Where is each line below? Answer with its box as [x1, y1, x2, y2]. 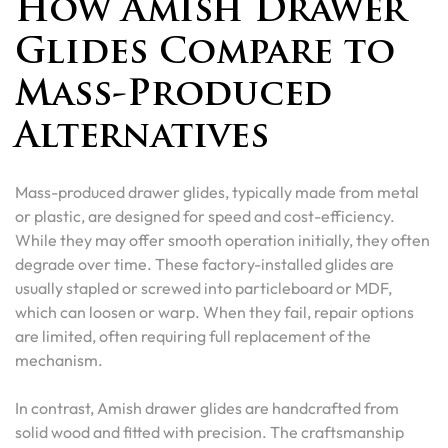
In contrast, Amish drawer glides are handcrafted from [15, 398, 399, 418]
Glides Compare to [15, 37, 395, 72]
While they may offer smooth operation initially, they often [15, 230, 430, 250]
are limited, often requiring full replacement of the [15, 326, 371, 346]
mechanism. [15, 350, 103, 370]
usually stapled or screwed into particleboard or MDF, [15, 278, 392, 298]
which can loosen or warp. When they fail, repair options [15, 302, 414, 322]
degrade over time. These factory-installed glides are [15, 254, 394, 274]
